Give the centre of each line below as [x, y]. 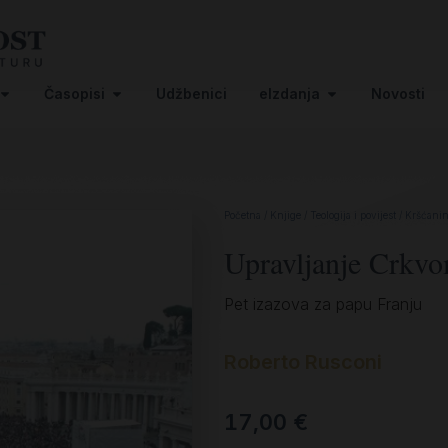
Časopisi [74, 93]
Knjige [285, 214]
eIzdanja [289, 93]
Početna [242, 214]
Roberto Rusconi [303, 361]
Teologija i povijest [353, 214]
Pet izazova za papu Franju [323, 303]
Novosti [398, 93]
